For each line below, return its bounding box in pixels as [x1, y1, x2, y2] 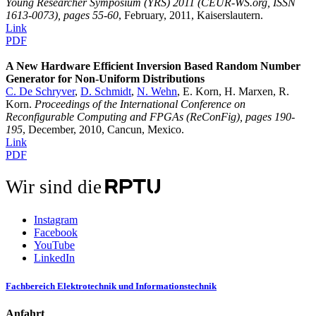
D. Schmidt [80, 85, 131, 98]
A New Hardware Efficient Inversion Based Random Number [6, 60, 300, 73]
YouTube [34, 239, 75, 252]
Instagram [34, 214, 78, 226]
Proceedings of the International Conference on [35, 98, 245, 111]
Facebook [34, 226, 78, 239]
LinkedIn [34, 252, 75, 265]
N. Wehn [137, 85, 177, 98]
